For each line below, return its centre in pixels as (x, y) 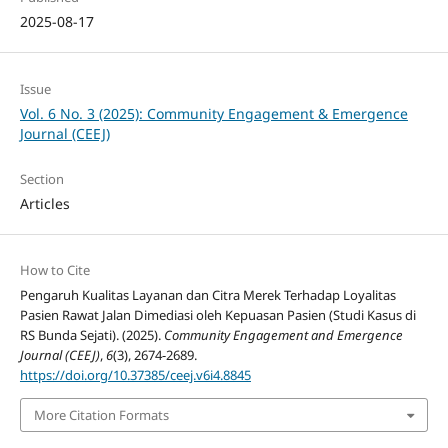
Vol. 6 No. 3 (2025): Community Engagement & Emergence (213, 113)
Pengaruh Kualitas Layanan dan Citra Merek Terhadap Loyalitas (207, 294)
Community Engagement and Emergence (283, 334)
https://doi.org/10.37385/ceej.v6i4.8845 (135, 374)
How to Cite (54, 269)
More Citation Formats (101, 414)
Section (41, 178)
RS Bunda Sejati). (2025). (91, 334)
